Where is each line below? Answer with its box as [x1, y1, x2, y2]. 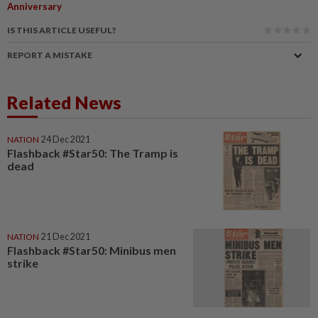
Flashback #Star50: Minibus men [7, 243, 176, 257]
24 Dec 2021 [41, 134, 90, 145]
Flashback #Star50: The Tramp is [7, 146, 178, 160]
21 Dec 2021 [41, 231, 90, 242]
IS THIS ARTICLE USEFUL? [7, 25, 116, 35]
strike [7, 256, 38, 270]
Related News [7, 92, 121, 113]
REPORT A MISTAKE [7, 50, 92, 60]
